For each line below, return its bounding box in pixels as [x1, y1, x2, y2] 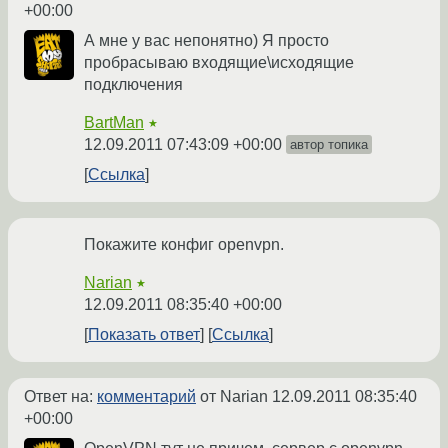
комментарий [97, 388, 196, 406]
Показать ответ [88, 326, 200, 344]
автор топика [290, 137, 368, 153]
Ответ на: [24, 388, 97, 406]
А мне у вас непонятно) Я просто [84, 32, 329, 50]
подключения [84, 76, 183, 94]
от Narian [196, 388, 272, 406]
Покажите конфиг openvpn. [84, 236, 284, 254]
